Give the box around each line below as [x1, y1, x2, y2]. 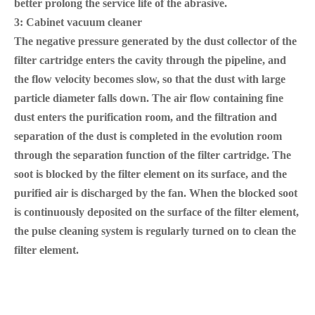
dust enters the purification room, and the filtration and [14, 110, 277, 123]
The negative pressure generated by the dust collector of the [14, 34, 297, 47]
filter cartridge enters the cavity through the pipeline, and [14, 53, 286, 66]
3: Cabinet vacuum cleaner [14, 15, 142, 28]
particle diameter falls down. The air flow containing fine [14, 91, 283, 104]
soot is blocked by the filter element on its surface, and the [14, 167, 287, 180]
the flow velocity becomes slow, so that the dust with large [14, 72, 285, 85]
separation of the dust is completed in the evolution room [14, 129, 282, 142]
